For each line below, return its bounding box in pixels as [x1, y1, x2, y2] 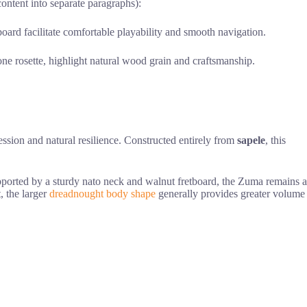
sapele [237, 134, 265, 147]
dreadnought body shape [49, 188, 156, 200]
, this [265, 134, 286, 147]
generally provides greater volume [156, 188, 305, 200]
